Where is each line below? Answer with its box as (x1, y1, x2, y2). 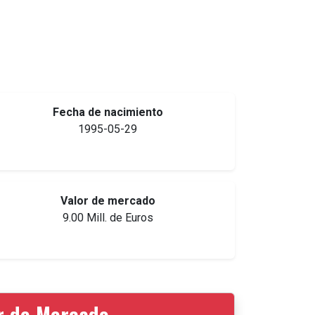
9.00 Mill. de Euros (62, 211, 153, 225)
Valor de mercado (60, 194, 155, 208)
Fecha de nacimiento (52, 105, 163, 120)
